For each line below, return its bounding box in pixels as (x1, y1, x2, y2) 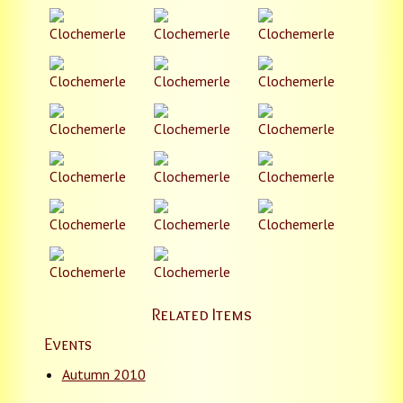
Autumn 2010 (61, 364, 146, 383)
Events (43, 334, 92, 354)
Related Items (151, 303, 252, 325)
